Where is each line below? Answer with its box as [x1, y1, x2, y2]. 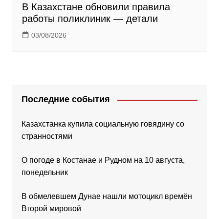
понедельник [21, 168, 68, 177]
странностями [21, 132, 72, 141]
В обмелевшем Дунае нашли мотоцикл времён [21, 192, 192, 201]
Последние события [21, 94, 110, 105]
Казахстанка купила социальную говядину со [21, 120, 184, 129]
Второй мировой [21, 204, 81, 213]
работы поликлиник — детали [22, 13, 158, 24]
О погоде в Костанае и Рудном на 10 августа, [21, 156, 185, 165]
